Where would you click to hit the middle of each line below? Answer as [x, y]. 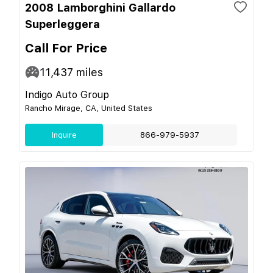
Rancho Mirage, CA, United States [89, 108]
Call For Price [66, 48]
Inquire [64, 135]
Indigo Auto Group [67, 94]
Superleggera [62, 24]
